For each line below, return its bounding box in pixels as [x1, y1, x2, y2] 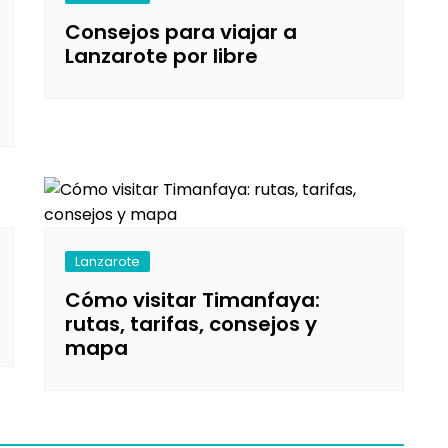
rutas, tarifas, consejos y [65, 309, 317, 338]
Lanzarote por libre [65, 41, 258, 70]
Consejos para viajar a [65, 17, 297, 46]
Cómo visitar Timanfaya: [65, 285, 320, 314]
